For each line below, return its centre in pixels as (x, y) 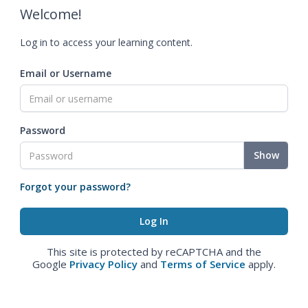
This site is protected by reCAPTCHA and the (154, 252)
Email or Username (66, 73)
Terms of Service (203, 264)
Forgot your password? (75, 187)
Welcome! (51, 14)
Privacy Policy (103, 264)
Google (51, 264)
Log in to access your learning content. (106, 42)
